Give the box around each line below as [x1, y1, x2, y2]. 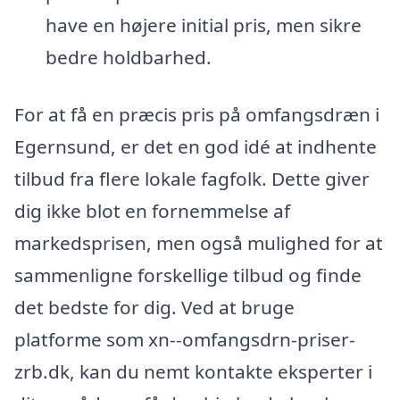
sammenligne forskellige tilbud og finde [14, 262, 362, 287]
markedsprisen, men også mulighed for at [14, 229, 383, 255]
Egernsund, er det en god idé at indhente [14, 133, 377, 159]
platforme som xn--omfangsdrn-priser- [14, 326, 355, 352]
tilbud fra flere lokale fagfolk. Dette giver [14, 165, 370, 191]
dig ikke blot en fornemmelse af [14, 197, 290, 223]
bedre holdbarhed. [45, 44, 212, 70]
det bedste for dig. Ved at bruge [14, 294, 295, 320]
